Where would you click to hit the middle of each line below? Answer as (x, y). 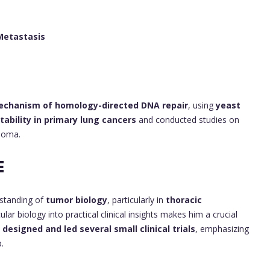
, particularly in (137, 199)
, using (202, 105)
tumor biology (77, 199)
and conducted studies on (188, 119)
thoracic (184, 199)
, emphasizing (222, 228)
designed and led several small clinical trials (99, 228)
